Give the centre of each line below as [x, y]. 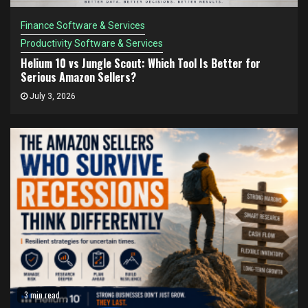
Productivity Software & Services [92, 43]
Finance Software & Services [83, 25]
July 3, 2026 [52, 96]
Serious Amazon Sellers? [78, 77]
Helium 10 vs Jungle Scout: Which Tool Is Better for [141, 63]
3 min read [42, 295]
